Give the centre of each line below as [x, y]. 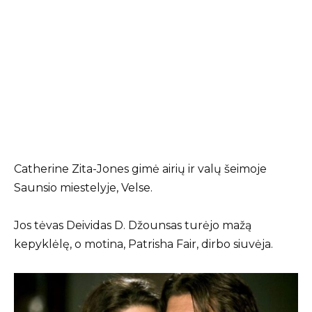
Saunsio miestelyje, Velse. [83, 188]
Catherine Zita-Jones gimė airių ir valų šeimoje [140, 169]
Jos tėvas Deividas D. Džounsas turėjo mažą [133, 226]
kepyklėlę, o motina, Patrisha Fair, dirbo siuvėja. [143, 244]
